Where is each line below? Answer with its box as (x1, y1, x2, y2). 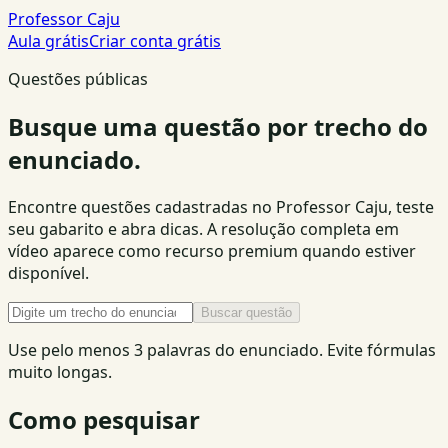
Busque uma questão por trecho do (8, 109, 428, 143)
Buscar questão (201, 304, 292, 320)
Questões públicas (8, 68, 148, 90)
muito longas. (8, 360, 112, 383)
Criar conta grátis (89, 30, 221, 52)
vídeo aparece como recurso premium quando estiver (8, 239, 416, 262)
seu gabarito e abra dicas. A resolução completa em (8, 217, 399, 240)
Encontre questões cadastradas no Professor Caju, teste (8, 195, 434, 218)
